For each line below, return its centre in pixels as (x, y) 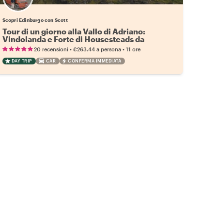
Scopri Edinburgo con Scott (35, 20)
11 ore (133, 49)
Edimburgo (23, 46)
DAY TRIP (22, 61)
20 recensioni (51, 49)
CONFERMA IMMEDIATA (95, 61)
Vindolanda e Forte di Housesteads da (73, 39)
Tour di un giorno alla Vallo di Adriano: (74, 31)
